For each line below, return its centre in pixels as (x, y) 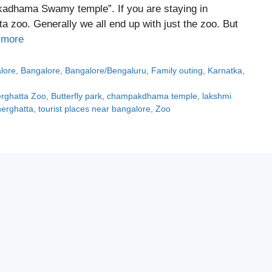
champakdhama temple (152, 96)
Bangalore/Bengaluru (106, 71)
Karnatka (225, 71)
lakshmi (217, 96)
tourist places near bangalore (94, 109)
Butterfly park (77, 96)
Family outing (177, 71)
